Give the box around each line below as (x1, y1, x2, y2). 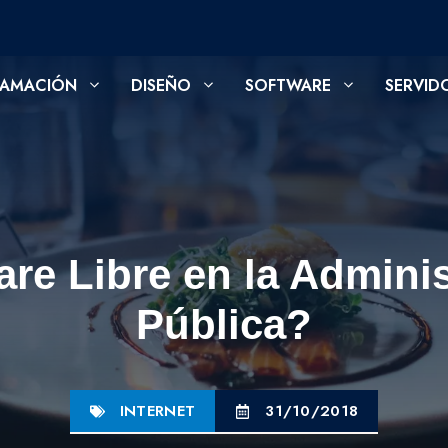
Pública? (136, 301, 312, 348)
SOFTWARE (244, 74, 331, 97)
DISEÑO (130, 74, 191, 97)
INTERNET (119, 400, 196, 422)
